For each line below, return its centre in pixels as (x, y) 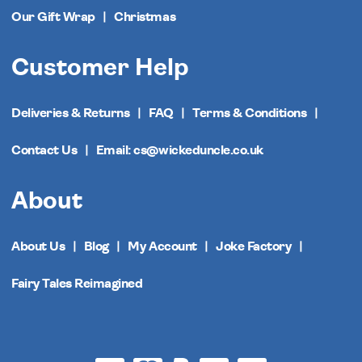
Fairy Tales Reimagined (77, 283)
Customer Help (100, 67)
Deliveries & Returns (71, 113)
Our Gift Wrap (53, 17)
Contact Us (44, 150)
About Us (38, 246)
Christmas (145, 17)
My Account (162, 246)
